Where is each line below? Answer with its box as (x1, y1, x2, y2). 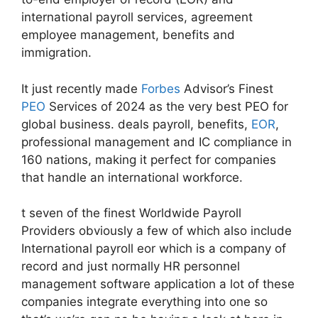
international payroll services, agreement (21, 10, 253, 24)
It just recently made (21, 81, 141, 96)
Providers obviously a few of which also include (21, 224, 292, 238)
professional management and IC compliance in (21, 134, 292, 149)
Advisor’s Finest (180, 81, 273, 96)
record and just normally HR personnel (21, 259, 240, 273)
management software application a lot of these (21, 277, 295, 291)
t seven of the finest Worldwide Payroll (21, 206, 241, 220)
